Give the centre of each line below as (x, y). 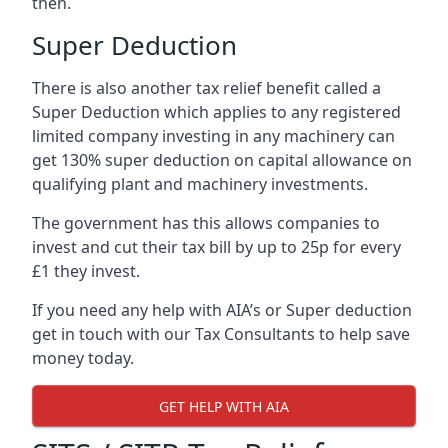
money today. (83, 358)
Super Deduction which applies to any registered (216, 112)
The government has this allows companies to (206, 223)
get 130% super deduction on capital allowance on (222, 160)
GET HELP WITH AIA (224, 406)
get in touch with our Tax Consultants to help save (221, 334)
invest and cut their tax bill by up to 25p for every (216, 247)
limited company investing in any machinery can (213, 136)
